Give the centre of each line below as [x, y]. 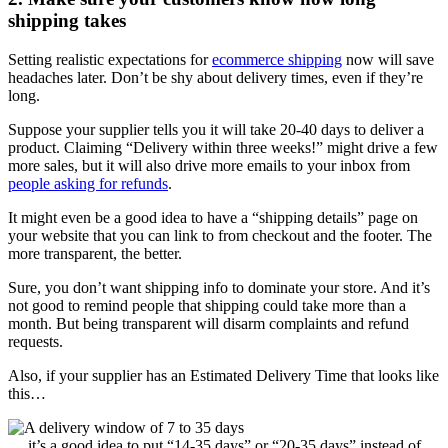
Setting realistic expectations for [110, 60]
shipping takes [67, 21]
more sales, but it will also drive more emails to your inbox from [209, 166]
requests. [35, 342]
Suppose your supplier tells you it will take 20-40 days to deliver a [216, 130]
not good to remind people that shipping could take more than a [207, 306]
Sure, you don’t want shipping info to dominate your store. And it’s [219, 288]
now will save [388, 60]
